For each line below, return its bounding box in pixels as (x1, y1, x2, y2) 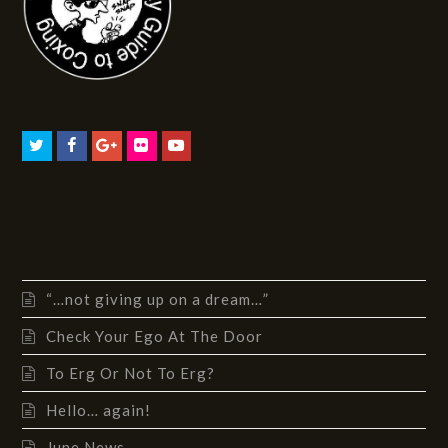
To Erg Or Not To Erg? (46, 363, 216, 382)
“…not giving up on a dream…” (46, 289, 270, 308)
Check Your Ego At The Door (46, 326, 264, 345)
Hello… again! (46, 400, 152, 419)
